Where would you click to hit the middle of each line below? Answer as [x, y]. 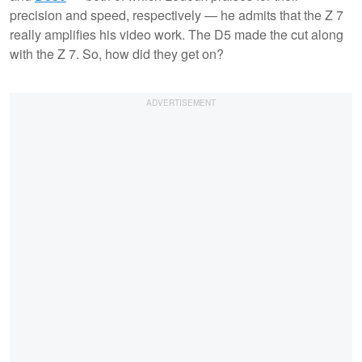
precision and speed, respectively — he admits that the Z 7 [177, 15]
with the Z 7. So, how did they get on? [117, 53]
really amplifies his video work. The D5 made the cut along [177, 34]
